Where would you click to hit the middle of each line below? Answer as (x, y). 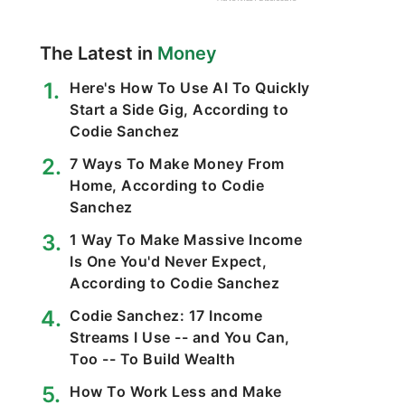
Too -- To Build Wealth (152, 359)
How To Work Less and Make (176, 391)
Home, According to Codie (167, 185)
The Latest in (99, 53)
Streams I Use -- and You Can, (180, 337)
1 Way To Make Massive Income (186, 240)
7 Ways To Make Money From (177, 164)
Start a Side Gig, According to (179, 109)
